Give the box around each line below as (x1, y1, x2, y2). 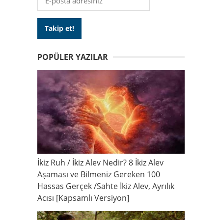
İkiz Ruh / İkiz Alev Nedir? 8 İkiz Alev (37, 157, 164, 168)
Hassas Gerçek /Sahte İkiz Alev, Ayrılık (37, 180, 174, 192)
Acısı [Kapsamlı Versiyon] (37, 192, 129, 203)
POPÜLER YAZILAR (37, 52, 108, 62)
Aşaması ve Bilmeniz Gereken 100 (37, 168, 160, 180)
